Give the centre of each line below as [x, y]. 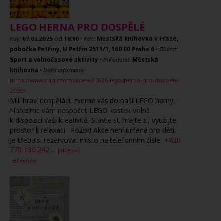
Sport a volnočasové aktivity [54, 59]
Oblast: [168, 49]
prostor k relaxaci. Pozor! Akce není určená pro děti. [93, 130]
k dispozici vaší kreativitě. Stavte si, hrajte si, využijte [93, 120]
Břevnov [24, 161]
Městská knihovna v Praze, [137, 39]
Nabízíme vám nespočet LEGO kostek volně [80, 110]
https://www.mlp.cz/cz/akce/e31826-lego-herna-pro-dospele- [95, 80]
